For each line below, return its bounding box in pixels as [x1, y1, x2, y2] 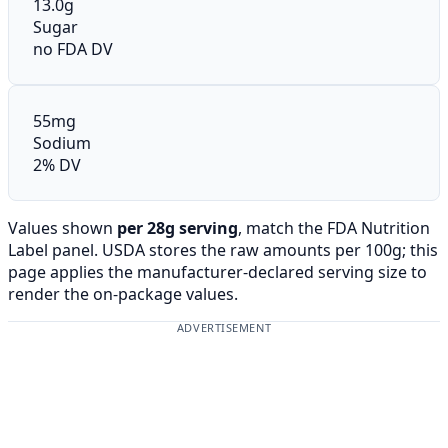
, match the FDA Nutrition [238, 216, 430, 239]
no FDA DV [33, 37, 113, 60]
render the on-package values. [8, 282, 238, 305]
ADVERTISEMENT [176, 319, 272, 335]
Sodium [33, 131, 91, 154]
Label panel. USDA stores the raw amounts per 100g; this [8, 238, 438, 261]
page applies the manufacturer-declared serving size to [8, 260, 427, 283]
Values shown [8, 216, 117, 239]
